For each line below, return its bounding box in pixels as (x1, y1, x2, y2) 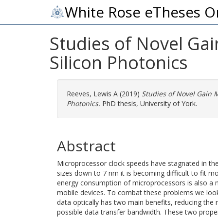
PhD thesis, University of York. (100, 99, 197, 108)
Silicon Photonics (50, 51, 188, 74)
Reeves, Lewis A (67, 89, 118, 98)
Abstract (57, 136, 116, 156)
